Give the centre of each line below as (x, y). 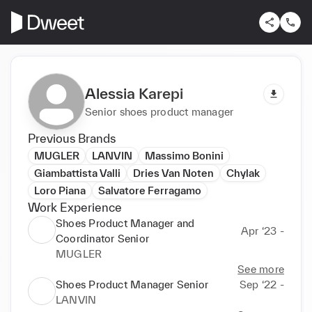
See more (261, 269)
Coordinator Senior (102, 238)
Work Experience (75, 207)
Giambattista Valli (77, 173)
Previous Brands (72, 138)
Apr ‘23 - (263, 231)
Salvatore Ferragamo (150, 190)
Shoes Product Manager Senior (132, 284)
